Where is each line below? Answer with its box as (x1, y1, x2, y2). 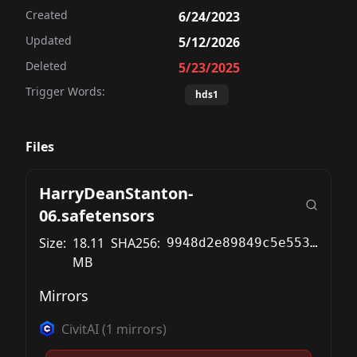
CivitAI (61, 320, 99, 338)
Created (25, 7, 68, 22)
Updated (25, 33, 72, 48)
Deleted (25, 58, 67, 73)
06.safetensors (39, 205, 155, 226)
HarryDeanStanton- (39, 182, 193, 204)
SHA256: (111, 234, 160, 252)
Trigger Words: (25, 84, 105, 99)
